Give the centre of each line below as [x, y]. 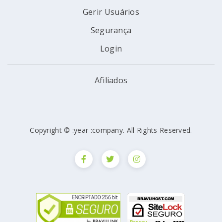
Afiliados [111, 80]
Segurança [111, 30]
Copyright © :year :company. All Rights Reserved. [111, 130]
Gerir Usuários [111, 12]
